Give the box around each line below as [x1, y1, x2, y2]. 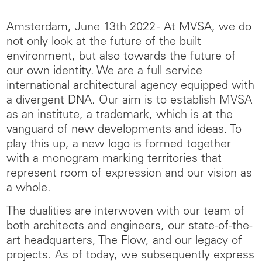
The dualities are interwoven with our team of [6, 206, 244, 218]
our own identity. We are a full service [6, 66, 202, 78]
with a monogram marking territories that [6, 154, 222, 166]
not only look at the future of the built [6, 37, 201, 49]
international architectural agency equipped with [6, 81, 254, 92]
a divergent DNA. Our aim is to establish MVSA [6, 95, 252, 107]
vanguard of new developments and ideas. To [6, 125, 242, 136]
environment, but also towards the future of [6, 51, 236, 63]
